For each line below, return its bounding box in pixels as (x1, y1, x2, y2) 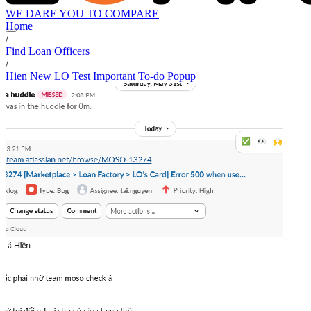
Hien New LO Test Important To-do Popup (6, 70, 196, 83)
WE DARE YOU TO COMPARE (6, 8, 159, 20)
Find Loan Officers (6, 45, 90, 58)
